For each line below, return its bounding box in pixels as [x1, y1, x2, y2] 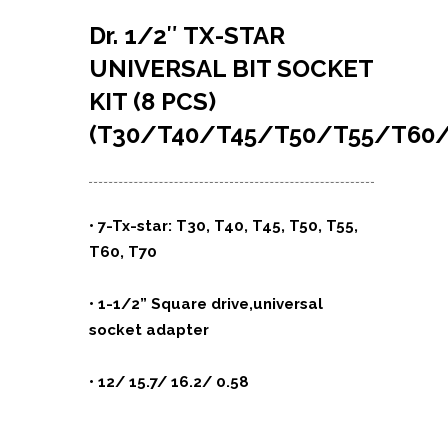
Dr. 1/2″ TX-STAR [89, 21, 285, 50]
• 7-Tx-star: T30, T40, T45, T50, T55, [89, 217, 358, 235]
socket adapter [89, 321, 209, 339]
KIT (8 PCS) [89, 87, 216, 116]
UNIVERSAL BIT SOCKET [89, 54, 373, 83]
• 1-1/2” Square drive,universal [89, 295, 323, 313]
